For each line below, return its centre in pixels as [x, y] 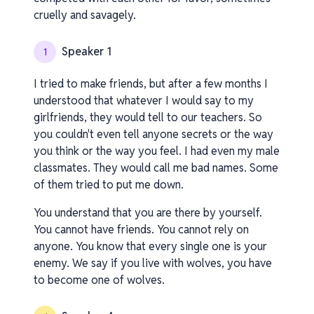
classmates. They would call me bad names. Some [156, 168]
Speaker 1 [87, 52]
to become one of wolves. [99, 280]
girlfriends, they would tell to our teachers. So [148, 117]
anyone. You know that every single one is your [150, 246]
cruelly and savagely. [85, 15]
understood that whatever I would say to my [144, 101]
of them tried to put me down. [109, 185]
